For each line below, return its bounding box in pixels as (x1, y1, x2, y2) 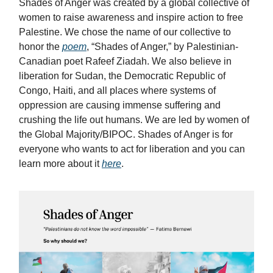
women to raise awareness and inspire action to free (19, 12, 243, 23)
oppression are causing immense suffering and (19, 99, 221, 110)
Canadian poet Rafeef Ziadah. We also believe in (19, 55, 232, 66)
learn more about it (19, 158, 102, 169)
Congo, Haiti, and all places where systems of (19, 85, 216, 96)
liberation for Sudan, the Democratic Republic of (19, 70, 225, 81)
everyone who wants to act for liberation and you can (19, 143, 245, 154)
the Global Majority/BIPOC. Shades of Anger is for (19, 129, 233, 140)
